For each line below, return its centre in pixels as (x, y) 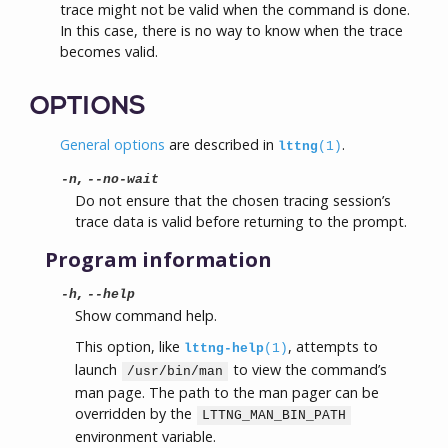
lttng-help (224, 348)
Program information (158, 259)
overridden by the (135, 413)
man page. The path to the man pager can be (227, 392)
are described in (221, 144)
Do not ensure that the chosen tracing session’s (233, 200)
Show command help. (146, 315)
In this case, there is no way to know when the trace (231, 30)
